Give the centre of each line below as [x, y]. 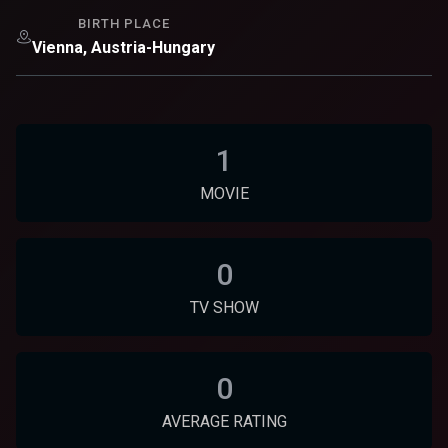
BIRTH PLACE [123, 23]
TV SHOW [224, 307]
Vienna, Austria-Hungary [123, 47]
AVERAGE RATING [224, 421]
